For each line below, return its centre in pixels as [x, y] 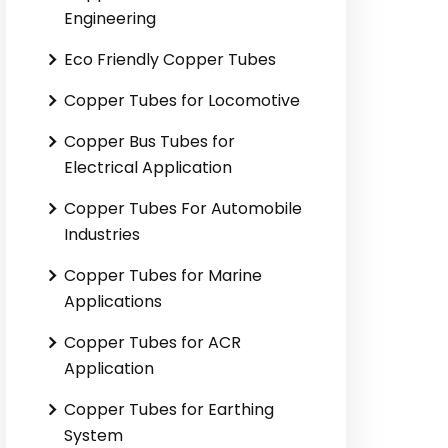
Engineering [110, 18]
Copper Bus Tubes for [149, 141]
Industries [102, 234]
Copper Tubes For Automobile [183, 208]
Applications [113, 301]
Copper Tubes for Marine [163, 275]
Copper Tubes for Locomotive [182, 100]
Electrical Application [148, 167]
